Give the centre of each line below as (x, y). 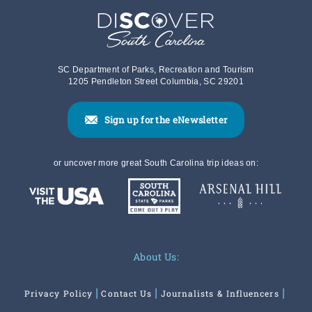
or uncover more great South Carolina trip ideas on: (156, 163)
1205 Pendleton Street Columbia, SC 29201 (156, 82)
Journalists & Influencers (220, 294)
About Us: (156, 257)
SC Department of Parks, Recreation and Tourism (156, 70)
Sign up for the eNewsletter (166, 120)
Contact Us (127, 294)
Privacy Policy (59, 294)
